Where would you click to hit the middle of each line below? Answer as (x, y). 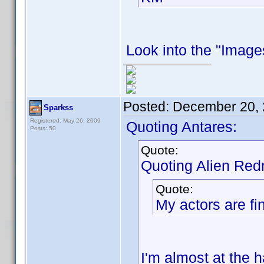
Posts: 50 (43, 128)
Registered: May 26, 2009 (65, 121)
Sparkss (58, 108)
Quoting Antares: (181, 127)
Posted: (148, 107)
